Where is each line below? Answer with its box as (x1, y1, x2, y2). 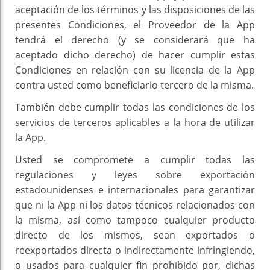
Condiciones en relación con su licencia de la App (15, 63, 255, 77)
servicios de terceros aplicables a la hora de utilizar (15, 116, 255, 130)
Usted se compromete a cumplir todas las (15, 153, 255, 167)
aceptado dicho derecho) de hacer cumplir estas (15, 48, 255, 62)
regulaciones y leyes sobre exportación (15, 168, 255, 182)
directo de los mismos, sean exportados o (15, 228, 255, 242)
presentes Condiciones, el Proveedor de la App (15, 18, 255, 32)
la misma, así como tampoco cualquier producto (15, 213, 255, 227)
